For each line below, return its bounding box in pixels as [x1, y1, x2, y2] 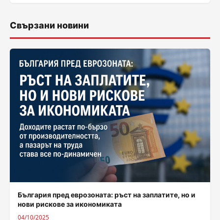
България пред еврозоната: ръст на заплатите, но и [18, 190, 195, 199]
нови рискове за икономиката [18, 199, 122, 208]
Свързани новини [10, 20, 89, 30]
